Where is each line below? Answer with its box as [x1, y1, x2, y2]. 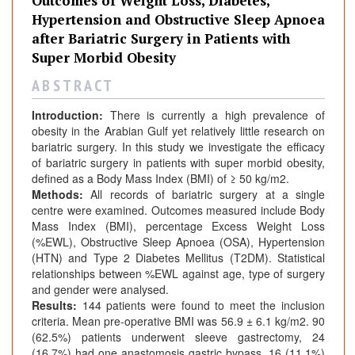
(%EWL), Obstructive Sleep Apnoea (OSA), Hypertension [32, 234, 325, 250]
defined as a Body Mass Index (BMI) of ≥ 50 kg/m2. [32, 170, 289, 187]
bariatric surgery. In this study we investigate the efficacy [32, 139, 325, 155]
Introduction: [32, 107, 110, 124]
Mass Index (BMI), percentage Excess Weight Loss [32, 218, 325, 235]
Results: [32, 297, 82, 314]
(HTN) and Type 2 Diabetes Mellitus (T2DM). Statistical [32, 250, 325, 266]
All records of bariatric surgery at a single [90, 186, 325, 203]
